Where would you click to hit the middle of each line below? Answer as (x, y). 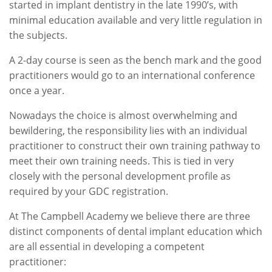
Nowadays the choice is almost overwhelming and (123, 115)
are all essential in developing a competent (107, 246)
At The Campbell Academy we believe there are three (130, 216)
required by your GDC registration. (89, 191)
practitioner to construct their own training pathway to (135, 146)
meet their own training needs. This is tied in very (121, 161)
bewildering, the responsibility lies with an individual (128, 131)
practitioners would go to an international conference (132, 75)
